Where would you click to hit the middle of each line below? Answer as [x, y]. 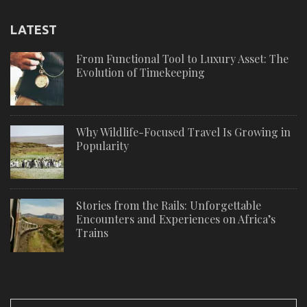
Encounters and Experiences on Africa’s [176, 219]
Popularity [102, 145]
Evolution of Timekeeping [140, 72]
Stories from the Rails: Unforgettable [169, 205]
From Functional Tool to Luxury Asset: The [182, 58]
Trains [92, 232]
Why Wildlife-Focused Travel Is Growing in [183, 132]
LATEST [34, 29]
